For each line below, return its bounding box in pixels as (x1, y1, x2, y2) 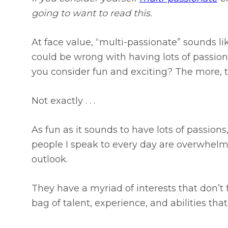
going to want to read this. (32, 8, 152, 19)
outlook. (32, 154, 68, 165)
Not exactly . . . (32, 95, 95, 107)
